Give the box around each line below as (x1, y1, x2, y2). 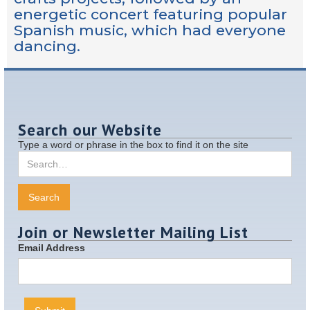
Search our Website (18, 119, 162, 140)
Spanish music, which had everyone (14, 21, 286, 39)
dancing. (14, 37, 80, 55)
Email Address (18, 241, 85, 253)
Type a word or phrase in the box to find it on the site (18, 138, 248, 150)
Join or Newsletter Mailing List (18, 221, 248, 242)
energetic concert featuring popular (14, 5, 287, 23)
